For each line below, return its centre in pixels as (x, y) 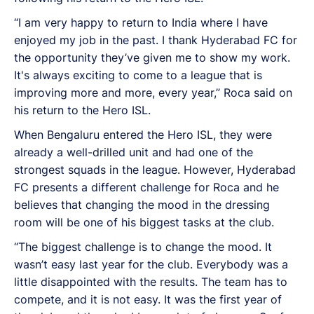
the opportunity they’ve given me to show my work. (152, 57)
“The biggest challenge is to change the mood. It (143, 246)
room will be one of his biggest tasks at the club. (144, 222)
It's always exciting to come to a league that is (138, 75)
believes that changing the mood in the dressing (142, 204)
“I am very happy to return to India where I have (141, 22)
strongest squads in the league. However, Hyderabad (155, 169)
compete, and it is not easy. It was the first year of (148, 299)
